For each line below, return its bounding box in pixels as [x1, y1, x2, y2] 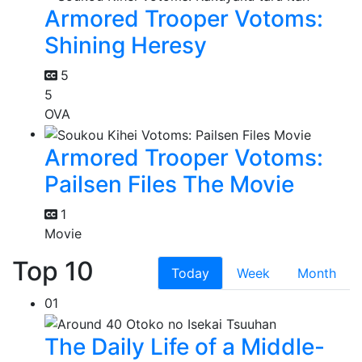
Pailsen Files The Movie [44, 170, 294, 199]
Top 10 [12, 255, 94, 288]
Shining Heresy [44, 32, 207, 60]
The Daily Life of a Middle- [44, 332, 325, 360]
